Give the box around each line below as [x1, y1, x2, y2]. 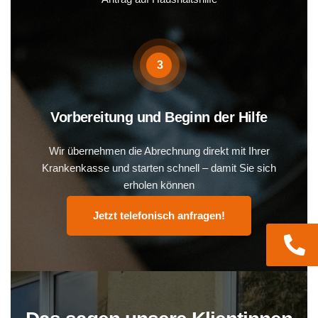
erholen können [124, 179, 194, 192]
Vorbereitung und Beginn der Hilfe [50, 109, 268, 126]
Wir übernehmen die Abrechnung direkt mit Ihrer [48, 145, 270, 158]
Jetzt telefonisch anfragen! [93, 209, 225, 222]
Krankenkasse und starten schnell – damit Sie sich [42, 162, 276, 175]
